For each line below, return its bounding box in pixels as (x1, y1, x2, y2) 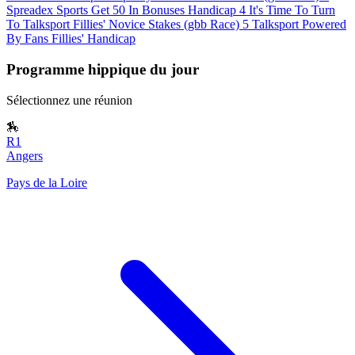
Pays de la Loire (6, 175, 87, 189)
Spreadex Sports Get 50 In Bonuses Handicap (6, 3, 236, 17)
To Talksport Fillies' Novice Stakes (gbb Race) (6, 17, 239, 32)
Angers (6, 148, 43, 162)
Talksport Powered (252, 17, 346, 32)
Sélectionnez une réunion (6, 93, 132, 107)
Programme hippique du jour (6, 60, 199, 78)
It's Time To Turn (249, 3, 335, 17)
